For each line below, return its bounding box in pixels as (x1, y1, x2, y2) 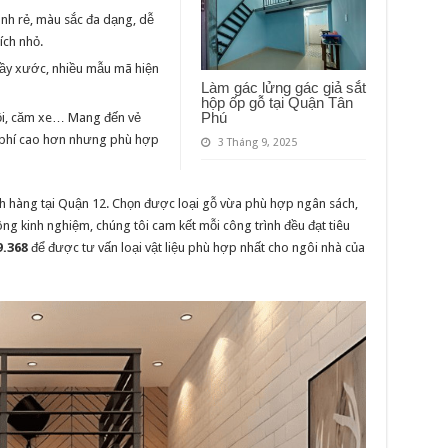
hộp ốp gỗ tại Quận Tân (200, 94, 353, 112)
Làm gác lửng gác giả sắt (200, 79, 366, 97)
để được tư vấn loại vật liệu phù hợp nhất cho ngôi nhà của (27, 240, 365, 255)
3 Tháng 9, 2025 (217, 136, 297, 150)
